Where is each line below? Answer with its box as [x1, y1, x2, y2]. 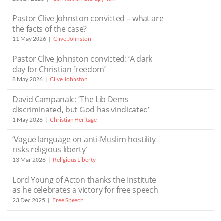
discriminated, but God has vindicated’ [12, 104, 149, 115]
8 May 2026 [12, 75, 43, 83]
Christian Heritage [50, 115, 97, 123]
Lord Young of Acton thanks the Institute [12, 174, 157, 185]
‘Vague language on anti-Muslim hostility [12, 134, 156, 145]
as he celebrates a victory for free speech [12, 184, 158, 195]
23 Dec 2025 [12, 196, 45, 204]
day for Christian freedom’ [12, 63, 106, 74]
